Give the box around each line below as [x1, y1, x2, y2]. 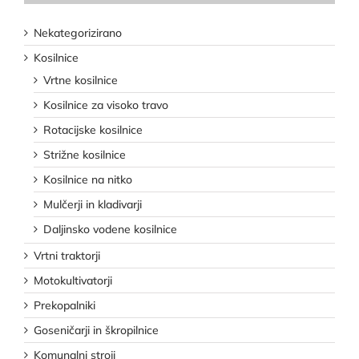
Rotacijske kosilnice [43, 123, 143, 138]
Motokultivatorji [34, 273, 112, 288]
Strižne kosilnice [43, 147, 126, 163]
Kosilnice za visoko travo [43, 98, 168, 113]
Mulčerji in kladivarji [43, 197, 142, 212]
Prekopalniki [34, 298, 95, 313]
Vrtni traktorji [34, 248, 100, 264]
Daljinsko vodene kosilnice [43, 222, 177, 237]
